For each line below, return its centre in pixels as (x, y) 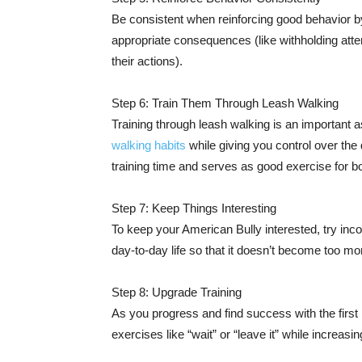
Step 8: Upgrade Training (177, 292)
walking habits (149, 145)
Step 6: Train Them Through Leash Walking (225, 103)
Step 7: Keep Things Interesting (194, 208)
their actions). (147, 61)
